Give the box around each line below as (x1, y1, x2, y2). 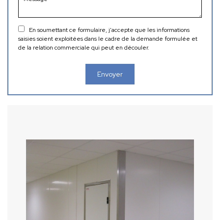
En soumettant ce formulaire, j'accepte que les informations (29, 26, 190, 34)
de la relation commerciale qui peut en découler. (18, 44, 149, 52)
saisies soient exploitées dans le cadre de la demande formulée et (18, 35, 197, 43)
